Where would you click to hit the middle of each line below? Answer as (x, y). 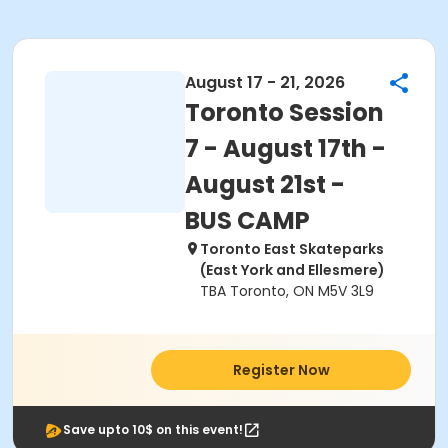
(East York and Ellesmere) (292, 270)
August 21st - (265, 184)
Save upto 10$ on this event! (153, 429)
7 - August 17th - (285, 148)
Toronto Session (284, 112)
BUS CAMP (247, 220)
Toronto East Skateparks (292, 249)
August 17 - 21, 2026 (265, 82)
